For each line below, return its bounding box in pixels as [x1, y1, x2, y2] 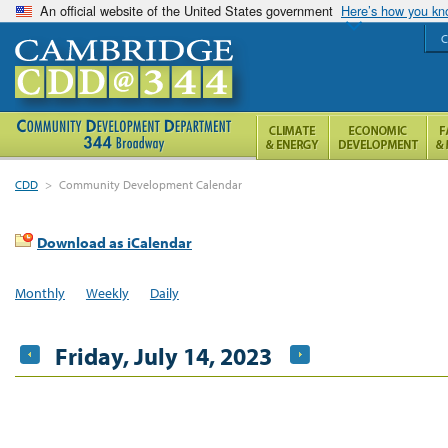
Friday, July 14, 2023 [55, 340, 272, 371]
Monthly [15, 283, 65, 302]
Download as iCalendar [37, 233, 192, 252]
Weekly [85, 283, 129, 302]
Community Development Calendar [59, 177, 243, 192]
